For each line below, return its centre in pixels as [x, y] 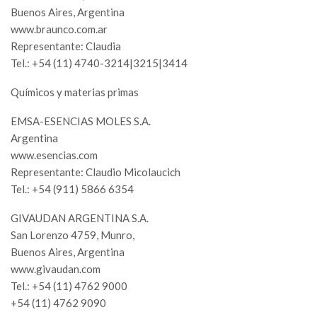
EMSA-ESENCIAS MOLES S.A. [81, 121]
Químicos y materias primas [75, 92]
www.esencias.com [54, 155]
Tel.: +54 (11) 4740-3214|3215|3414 [99, 63]
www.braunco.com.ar [59, 29]
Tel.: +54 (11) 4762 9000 [69, 286]
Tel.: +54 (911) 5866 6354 [72, 189]
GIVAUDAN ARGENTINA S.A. [80, 218]
